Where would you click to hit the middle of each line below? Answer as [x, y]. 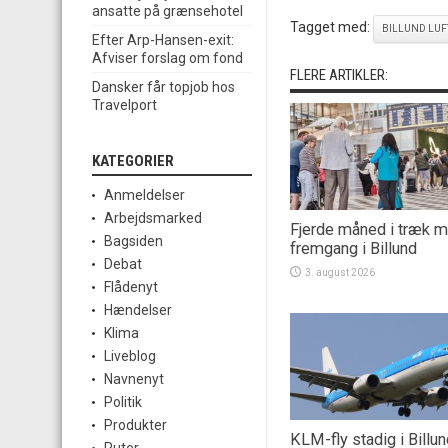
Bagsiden [133, 241]
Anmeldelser [144, 195]
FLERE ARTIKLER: [339, 75]
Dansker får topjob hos [163, 87]
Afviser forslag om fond [167, 58]
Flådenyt [131, 287]
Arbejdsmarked [153, 218]
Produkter [135, 425]
